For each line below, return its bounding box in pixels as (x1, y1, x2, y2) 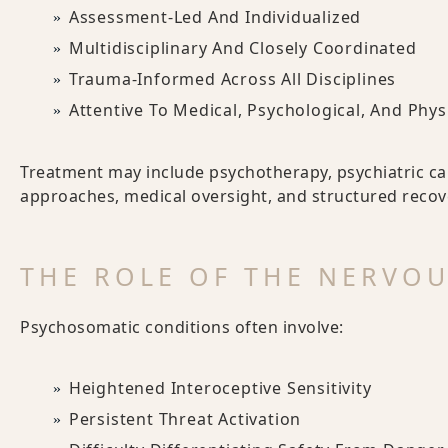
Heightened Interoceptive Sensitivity (68, 377, 372, 399)
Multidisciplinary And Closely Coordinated (68, 37, 417, 59)
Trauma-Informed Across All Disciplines (68, 68, 397, 90)
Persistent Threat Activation (68, 408, 302, 430)
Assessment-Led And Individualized (68, 6, 362, 28)
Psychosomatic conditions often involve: (20, 316, 344, 338)
